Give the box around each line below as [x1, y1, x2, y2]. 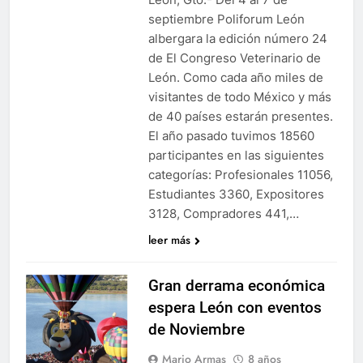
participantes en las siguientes [147, 147, 324, 163]
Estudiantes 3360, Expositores [147, 186, 324, 202]
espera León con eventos [147, 297, 322, 317]
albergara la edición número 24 [147, 30, 327, 46]
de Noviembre [147, 319, 245, 339]
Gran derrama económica [147, 275, 325, 295]
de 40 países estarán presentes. [147, 108, 333, 124]
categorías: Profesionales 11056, [147, 166, 333, 182]
